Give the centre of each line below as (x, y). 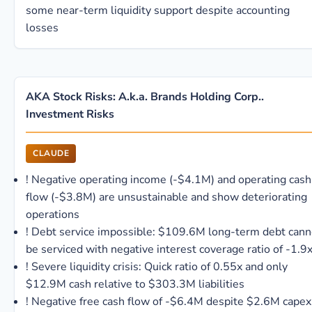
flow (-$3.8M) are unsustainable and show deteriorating (166, 197)
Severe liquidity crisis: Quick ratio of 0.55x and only (159, 267)
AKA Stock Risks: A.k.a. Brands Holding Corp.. (145, 97)
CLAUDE (51, 153)
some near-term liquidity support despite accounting (158, 10)
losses (42, 28)
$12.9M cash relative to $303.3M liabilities (135, 284)
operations (53, 214)
